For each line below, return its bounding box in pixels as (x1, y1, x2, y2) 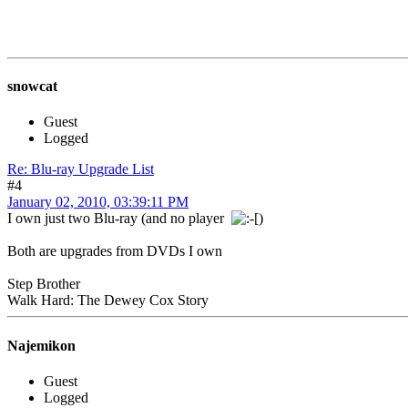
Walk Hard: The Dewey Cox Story (7, 292, 209, 309)
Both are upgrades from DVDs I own (7, 243, 222, 260)
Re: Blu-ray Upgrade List (7, 161, 154, 178)
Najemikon (7, 337, 76, 353)
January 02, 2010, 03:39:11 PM (7, 194, 189, 210)
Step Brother (7, 276, 80, 292)
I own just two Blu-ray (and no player (7, 210, 231, 227)
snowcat (7, 78, 57, 95)
